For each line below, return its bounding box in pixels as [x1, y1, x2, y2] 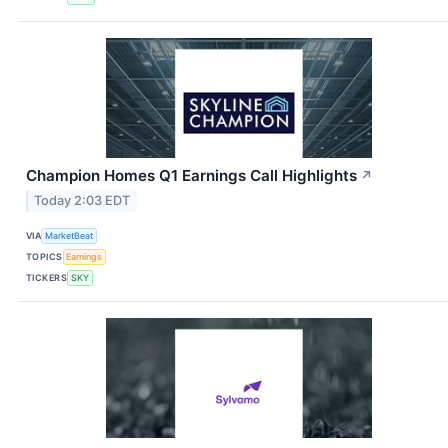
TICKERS [26, 271, 68, 283]
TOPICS [26, 250, 63, 262]
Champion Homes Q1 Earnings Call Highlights [26, 165, 357, 185]
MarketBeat [45, 229, 94, 241]
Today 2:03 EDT [34, 193, 131, 209]
